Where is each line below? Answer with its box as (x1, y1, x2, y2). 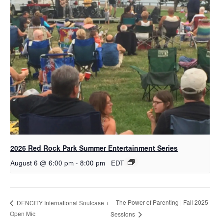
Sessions (110, 209, 137, 218)
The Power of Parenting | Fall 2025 (115, 198, 208, 207)
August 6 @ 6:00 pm (10, 158, 74, 167)
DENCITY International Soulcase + (15, 198, 109, 207)
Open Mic (10, 209, 35, 218)
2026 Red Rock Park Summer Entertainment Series (10, 142, 178, 153)
